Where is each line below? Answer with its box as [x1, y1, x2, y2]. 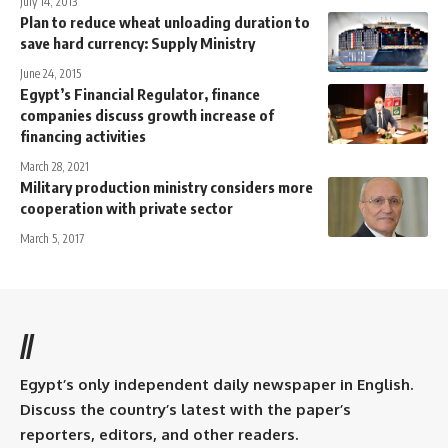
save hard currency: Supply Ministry [20, 33, 255, 52]
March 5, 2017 [20, 230, 84, 246]
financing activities [20, 126, 146, 145]
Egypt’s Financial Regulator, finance [20, 84, 260, 103]
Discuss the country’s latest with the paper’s [20, 399, 351, 419]
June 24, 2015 [20, 65, 81, 81]
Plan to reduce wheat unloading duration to [20, 12, 310, 31]
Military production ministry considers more [20, 177, 313, 196]
